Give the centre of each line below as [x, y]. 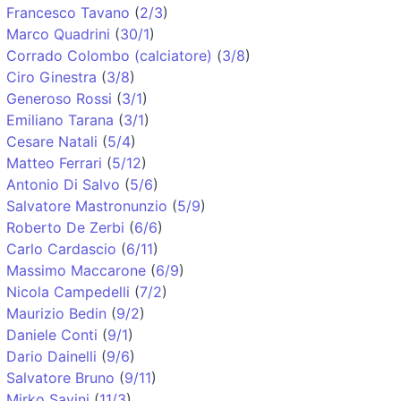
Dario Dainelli [51, 356]
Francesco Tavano [68, 12]
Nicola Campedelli [68, 291]
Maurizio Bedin [56, 313]
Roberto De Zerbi [65, 227]
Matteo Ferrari [54, 162]
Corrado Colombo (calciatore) [109, 55]
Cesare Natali [52, 141]
